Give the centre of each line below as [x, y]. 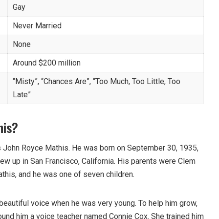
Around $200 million [47, 63]
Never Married [37, 25]
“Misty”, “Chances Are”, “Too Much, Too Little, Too [97, 81]
